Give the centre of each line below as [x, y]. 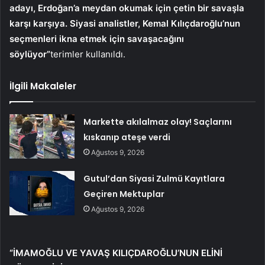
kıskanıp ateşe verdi [127, 137]
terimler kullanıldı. [88, 54]
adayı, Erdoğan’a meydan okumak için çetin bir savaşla [127, 8]
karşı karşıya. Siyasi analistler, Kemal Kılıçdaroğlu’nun [125, 23]
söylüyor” [30, 54]
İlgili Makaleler [43, 86]
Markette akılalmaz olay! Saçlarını [158, 122]
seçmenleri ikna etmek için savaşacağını [97, 38]
